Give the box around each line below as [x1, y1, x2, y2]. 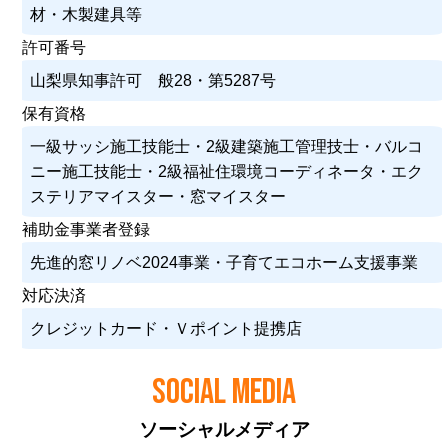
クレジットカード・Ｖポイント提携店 [30, 319, 303, 337]
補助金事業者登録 [22, 220, 151, 238]
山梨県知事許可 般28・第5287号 [30, 71, 277, 89]
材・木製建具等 [30, 5, 143, 23]
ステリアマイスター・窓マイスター [30, 187, 287, 205]
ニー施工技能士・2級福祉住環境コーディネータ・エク [30, 162, 424, 180]
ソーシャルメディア [138, 418, 310, 440]
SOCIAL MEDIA [152, 370, 296, 414]
